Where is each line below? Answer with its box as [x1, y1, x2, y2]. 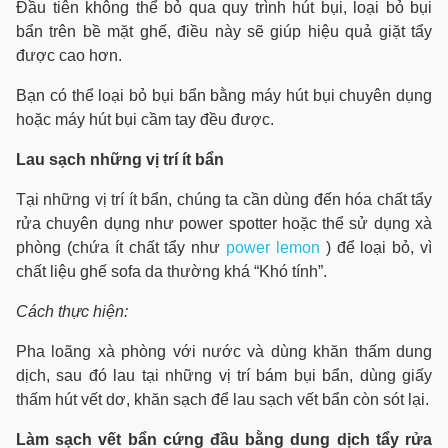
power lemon [226, 239, 320, 256]
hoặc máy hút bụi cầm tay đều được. [16, 111, 274, 128]
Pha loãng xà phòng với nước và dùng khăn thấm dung [16, 343, 432, 360]
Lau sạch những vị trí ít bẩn [16, 151, 224, 168]
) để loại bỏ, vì [319, 239, 433, 256]
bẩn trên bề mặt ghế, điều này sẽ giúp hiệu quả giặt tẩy [16, 23, 432, 40]
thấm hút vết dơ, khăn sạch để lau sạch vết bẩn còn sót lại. [16, 391, 429, 408]
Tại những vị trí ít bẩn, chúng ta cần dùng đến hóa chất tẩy [16, 191, 432, 208]
